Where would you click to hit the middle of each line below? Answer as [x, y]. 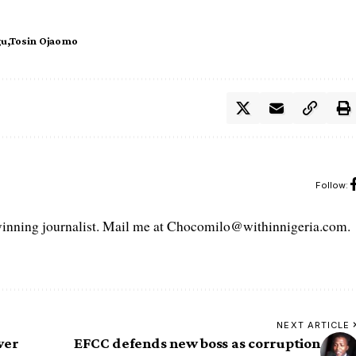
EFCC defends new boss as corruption [197, 343]
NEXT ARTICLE [313, 325]
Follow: [331, 185]
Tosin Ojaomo [44, 41]
